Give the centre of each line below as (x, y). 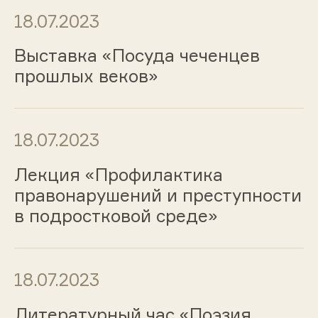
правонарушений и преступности (158, 196)
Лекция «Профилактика (118, 175)
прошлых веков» (86, 76)
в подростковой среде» (116, 216)
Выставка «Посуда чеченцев (137, 56)
